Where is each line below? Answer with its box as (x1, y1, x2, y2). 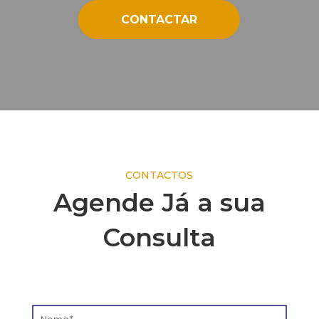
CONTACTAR (121, 13, 198, 27)
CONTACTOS (125, 169, 194, 182)
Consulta (103, 222, 216, 253)
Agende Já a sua (53, 187, 266, 219)
